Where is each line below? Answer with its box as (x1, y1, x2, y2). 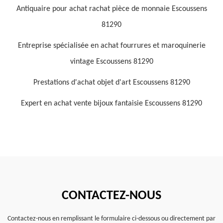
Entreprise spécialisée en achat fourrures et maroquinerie (17, 42, 206, 50)
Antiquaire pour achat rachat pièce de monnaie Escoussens (16, 5, 207, 13)
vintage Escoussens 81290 (70, 58, 153, 66)
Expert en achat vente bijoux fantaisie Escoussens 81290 (21, 100, 202, 108)
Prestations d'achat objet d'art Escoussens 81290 (33, 79, 190, 87)
